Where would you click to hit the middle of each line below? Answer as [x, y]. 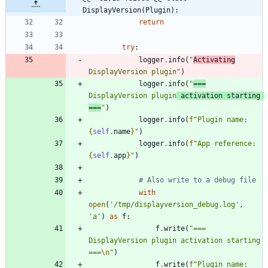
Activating [214, 60]
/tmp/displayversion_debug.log [174, 205]
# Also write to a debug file [197, 180]
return [151, 22]
